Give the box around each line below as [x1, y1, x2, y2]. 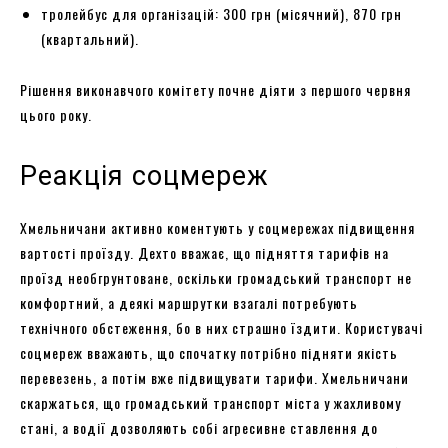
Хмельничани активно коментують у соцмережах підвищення [20, 216, 415, 238]
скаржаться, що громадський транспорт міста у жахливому [20, 391, 401, 413]
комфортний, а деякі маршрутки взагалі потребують [20, 291, 358, 313]
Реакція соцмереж [20, 159, 269, 192]
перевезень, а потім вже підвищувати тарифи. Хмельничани [20, 366, 409, 388]
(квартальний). [41, 27, 139, 49]
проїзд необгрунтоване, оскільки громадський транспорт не [20, 266, 412, 288]
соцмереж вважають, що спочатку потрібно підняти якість [20, 341, 398, 363]
